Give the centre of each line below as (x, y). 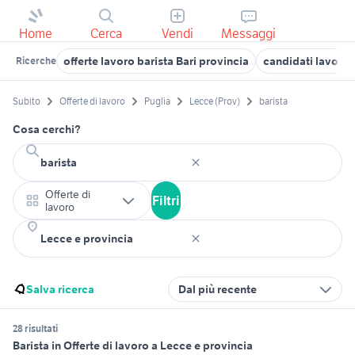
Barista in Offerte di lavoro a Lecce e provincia (133, 346)
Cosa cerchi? (47, 130)
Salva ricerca (60, 290)
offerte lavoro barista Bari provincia (156, 61)
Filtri (166, 201)
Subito (27, 101)
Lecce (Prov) (215, 101)
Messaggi (249, 33)
